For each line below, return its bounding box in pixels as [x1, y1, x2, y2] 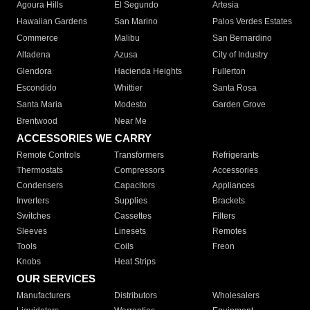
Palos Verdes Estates [212, 17, 292, 27]
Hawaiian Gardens [17, 17, 87, 27]
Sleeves [17, 226, 47, 237]
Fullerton [212, 66, 246, 77]
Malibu [114, 33, 140, 44]
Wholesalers [212, 291, 259, 301]
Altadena [17, 50, 51, 60]
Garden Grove [212, 100, 266, 110]
